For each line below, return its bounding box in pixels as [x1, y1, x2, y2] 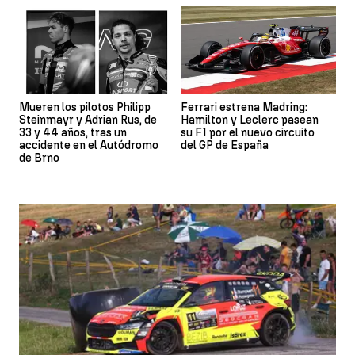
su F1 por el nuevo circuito [181, 126, 315, 140]
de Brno [19, 151, 59, 166]
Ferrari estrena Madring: [181, 101, 307, 115]
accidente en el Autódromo [19, 139, 158, 153]
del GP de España [181, 139, 269, 153]
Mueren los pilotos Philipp [19, 101, 151, 115]
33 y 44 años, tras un [19, 126, 127, 140]
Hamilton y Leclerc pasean [181, 113, 319, 128]
